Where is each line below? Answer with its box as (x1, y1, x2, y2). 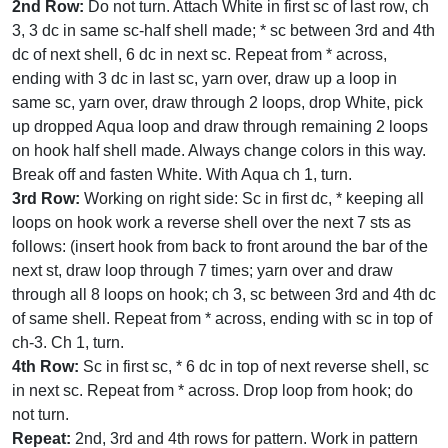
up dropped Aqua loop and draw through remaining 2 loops (12, 118, 428, 135)
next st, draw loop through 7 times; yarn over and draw (12, 262, 393, 279)
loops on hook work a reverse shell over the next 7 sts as (12, 214, 411, 231)
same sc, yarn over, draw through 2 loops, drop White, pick (12, 94, 423, 111)
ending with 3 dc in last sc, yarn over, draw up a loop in (12, 70, 397, 87)
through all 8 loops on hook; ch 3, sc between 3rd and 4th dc (12, 286, 436, 303)
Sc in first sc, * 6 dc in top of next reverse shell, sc (79, 358, 429, 375)
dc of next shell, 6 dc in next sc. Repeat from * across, (12, 46, 387, 63)
